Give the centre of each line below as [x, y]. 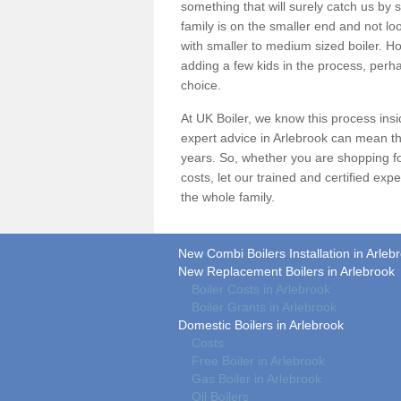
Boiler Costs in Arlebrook [261, 289]
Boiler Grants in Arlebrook [264, 307]
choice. [201, 85]
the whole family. [228, 197]
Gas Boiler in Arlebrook [256, 379]
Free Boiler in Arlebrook [258, 361]
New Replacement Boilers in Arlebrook [286, 271]
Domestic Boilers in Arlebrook [261, 325]
